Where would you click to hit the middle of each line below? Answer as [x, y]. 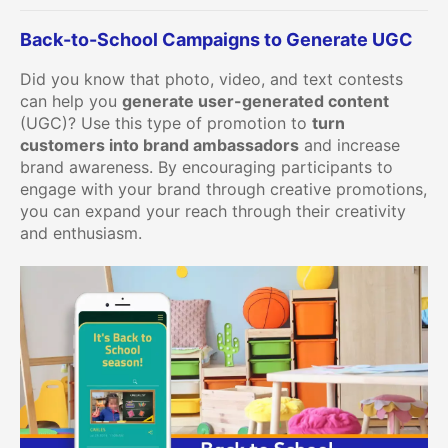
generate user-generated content [255, 101]
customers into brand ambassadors [159, 145]
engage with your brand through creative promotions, [223, 189]
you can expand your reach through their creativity [213, 211]
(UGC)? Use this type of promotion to [166, 123]
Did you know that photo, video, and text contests [211, 79]
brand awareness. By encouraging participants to [206, 167]
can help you [71, 101]
